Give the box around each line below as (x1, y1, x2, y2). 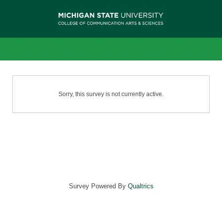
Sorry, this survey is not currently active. (58, 91, 164, 98)
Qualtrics (127, 182, 154, 190)
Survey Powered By (68, 182, 128, 190)
